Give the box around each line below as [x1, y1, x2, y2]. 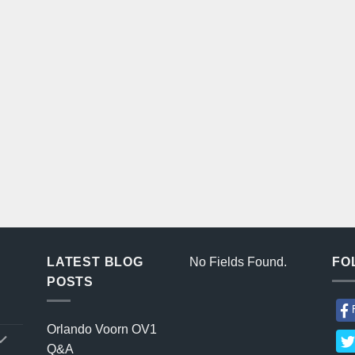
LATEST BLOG [47, 254, 143, 269]
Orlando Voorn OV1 [47, 323, 157, 337]
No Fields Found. [189, 254, 287, 269]
